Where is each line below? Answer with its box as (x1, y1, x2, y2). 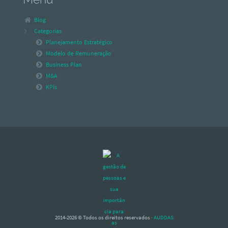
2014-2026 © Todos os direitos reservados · (54, 214, 154, 221)
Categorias (34, 27, 62, 35)
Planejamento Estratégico (45, 39, 112, 46)
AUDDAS (153, 214, 174, 221)
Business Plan (45, 61, 82, 68)
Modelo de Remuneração (45, 50, 111, 57)
